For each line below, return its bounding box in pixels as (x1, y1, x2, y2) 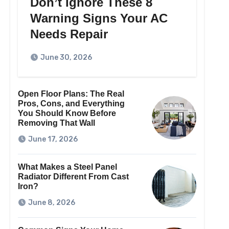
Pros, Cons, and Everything (17, 99, 125, 108)
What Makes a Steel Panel (17, 163, 117, 172)
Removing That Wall (17, 119, 95, 128)
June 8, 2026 (28, 198, 75, 208)
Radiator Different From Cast (17, 172, 129, 181)
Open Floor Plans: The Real (17, 89, 124, 99)
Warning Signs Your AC (30, 11, 168, 26)
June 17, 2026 (28, 135, 78, 144)
